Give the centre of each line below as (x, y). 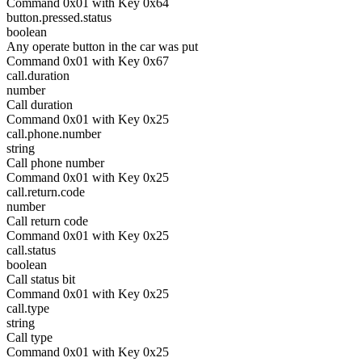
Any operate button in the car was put (102, 46)
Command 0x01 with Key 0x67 (88, 61)
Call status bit (41, 279)
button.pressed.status (59, 17)
